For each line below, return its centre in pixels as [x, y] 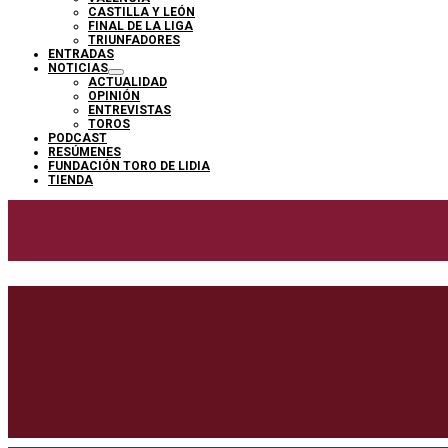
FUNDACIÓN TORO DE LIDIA [129, 165]
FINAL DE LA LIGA [140, 25]
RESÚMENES [84, 151]
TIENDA [70, 179]
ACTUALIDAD [127, 81]
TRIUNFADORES [134, 39]
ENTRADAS [81, 53]
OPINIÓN [114, 95]
